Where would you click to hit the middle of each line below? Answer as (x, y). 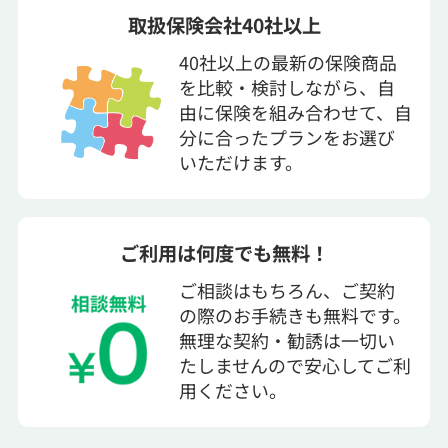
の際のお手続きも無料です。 (294, 314)
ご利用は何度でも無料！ (224, 252)
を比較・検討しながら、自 (286, 87)
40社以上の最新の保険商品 (287, 62)
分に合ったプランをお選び (286, 137)
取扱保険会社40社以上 (224, 25)
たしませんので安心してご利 (294, 364)
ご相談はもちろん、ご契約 (286, 289)
